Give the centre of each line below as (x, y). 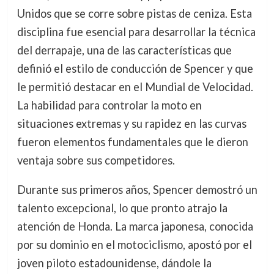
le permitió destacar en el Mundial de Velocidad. (135, 87)
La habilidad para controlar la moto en (109, 105)
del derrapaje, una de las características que (124, 50)
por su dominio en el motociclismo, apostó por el (134, 244)
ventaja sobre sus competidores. (96, 160)
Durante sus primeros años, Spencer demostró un (137, 189)
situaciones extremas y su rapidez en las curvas (131, 123)
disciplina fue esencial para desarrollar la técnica (136, 31)
